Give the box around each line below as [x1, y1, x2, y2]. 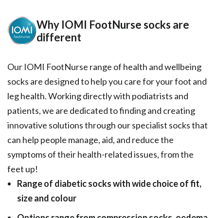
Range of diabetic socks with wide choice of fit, [17, 178, 201, 189]
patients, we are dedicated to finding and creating [7, 105, 195, 116]
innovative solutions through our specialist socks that [7, 120, 208, 131]
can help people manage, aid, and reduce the [7, 134, 174, 145]
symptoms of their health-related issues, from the [7, 149, 194, 160]
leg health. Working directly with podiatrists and [7, 91, 188, 102]
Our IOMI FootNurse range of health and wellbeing [7, 61, 201, 73]
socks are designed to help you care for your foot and [7, 76, 207, 87]
